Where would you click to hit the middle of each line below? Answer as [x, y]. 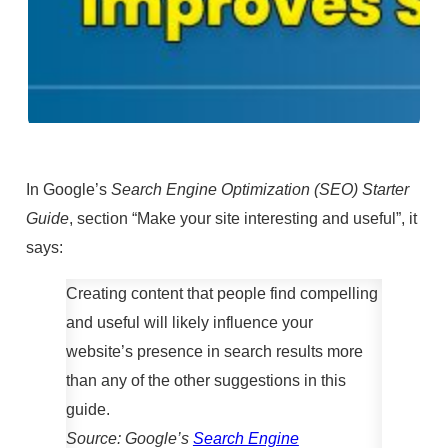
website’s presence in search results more [214, 350]
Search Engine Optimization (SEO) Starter [259, 189]
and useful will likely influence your [189, 321]
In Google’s [68, 189]
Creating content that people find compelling [221, 292]
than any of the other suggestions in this [205, 379]
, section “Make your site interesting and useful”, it [242, 218]
